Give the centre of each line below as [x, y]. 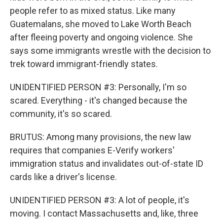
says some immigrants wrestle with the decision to [110, 51]
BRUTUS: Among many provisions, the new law [101, 137]
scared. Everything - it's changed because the [99, 100]
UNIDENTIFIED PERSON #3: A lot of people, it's [100, 200]
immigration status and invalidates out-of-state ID [107, 164]
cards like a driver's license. [63, 177]
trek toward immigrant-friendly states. [84, 64]
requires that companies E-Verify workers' [92, 150]
